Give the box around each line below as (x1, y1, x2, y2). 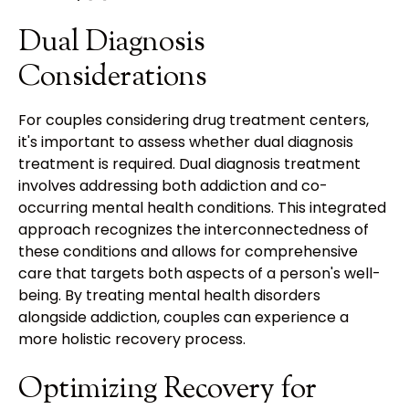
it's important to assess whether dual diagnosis (18, 131, 353, 152)
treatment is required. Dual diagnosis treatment (18, 152, 361, 174)
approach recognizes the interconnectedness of (18, 218, 369, 240)
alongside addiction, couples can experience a (18, 306, 349, 328)
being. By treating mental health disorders (18, 284, 320, 306)
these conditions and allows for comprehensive (18, 240, 358, 262)
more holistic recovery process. (18, 328, 246, 350)
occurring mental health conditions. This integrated (18, 196, 386, 218)
